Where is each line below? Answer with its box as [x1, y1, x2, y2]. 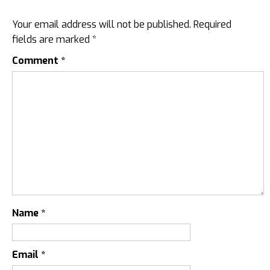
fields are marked [12, 33, 92, 46]
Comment [12, 54, 61, 67]
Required [193, 17, 231, 31]
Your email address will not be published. [12, 17, 191, 31]
